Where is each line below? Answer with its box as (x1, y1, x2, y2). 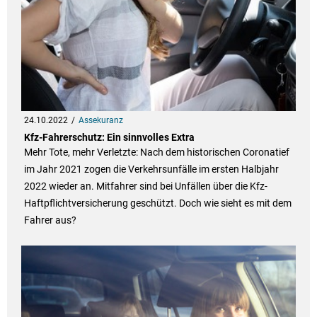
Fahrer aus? (23, 214, 76, 226)
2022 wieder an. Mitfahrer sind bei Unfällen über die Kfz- (23, 180, 267, 192)
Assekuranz (78, 115, 123, 126)
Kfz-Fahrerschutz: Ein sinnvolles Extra (23, 132, 195, 144)
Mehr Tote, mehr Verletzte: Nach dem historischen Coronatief (23, 146, 289, 158)
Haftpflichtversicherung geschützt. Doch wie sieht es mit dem (23, 197, 292, 209)
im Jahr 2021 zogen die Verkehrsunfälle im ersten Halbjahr (23, 163, 279, 175)
